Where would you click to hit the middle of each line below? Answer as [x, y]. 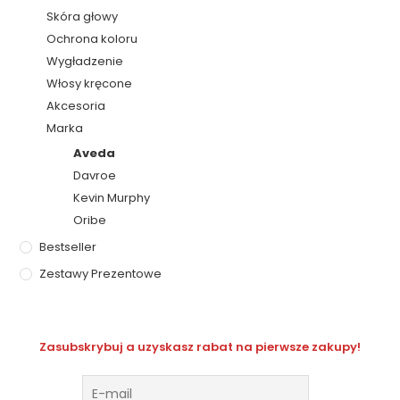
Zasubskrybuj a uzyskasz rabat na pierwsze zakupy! [200, 346]
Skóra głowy [83, 16]
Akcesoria [76, 105]
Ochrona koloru [92, 38]
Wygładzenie [85, 61]
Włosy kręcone [90, 83]
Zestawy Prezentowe [101, 273]
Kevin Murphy [112, 197]
